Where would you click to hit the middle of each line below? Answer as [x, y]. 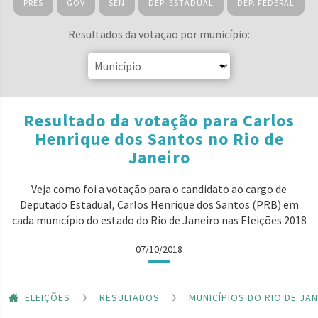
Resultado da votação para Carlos [159, 120]
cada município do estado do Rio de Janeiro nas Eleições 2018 [159, 220]
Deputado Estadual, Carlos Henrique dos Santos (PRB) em [159, 204]
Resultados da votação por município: [159, 34]
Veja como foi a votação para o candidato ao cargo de [159, 189]
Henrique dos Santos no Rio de [159, 139]
